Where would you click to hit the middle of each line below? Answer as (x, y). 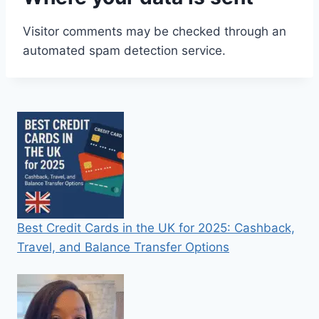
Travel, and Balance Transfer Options (123, 247)
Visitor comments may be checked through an (155, 31)
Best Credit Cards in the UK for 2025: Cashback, (156, 228)
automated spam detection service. (124, 51)
